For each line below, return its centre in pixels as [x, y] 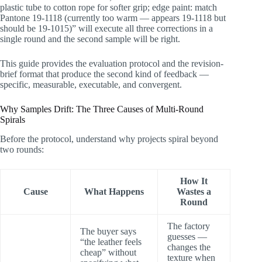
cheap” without [108, 252]
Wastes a [194, 191]
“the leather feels [111, 242]
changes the [189, 247]
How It [194, 181]
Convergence [63, 13]
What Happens [114, 191]
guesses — [187, 236]
